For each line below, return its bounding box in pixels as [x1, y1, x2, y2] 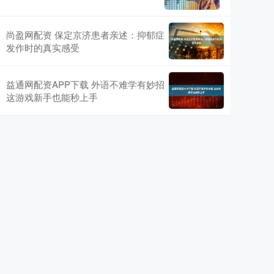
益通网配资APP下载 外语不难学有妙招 [6, 78, 165, 91]
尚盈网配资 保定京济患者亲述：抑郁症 [6, 28, 165, 41]
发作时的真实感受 [6, 41, 80, 54]
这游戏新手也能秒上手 [6, 91, 98, 103]
